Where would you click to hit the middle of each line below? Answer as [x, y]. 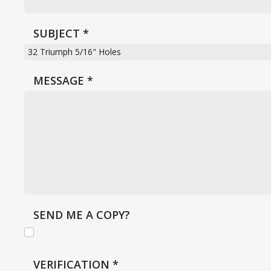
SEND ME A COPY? [82, 215]
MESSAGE [59, 80]
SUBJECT [57, 33]
